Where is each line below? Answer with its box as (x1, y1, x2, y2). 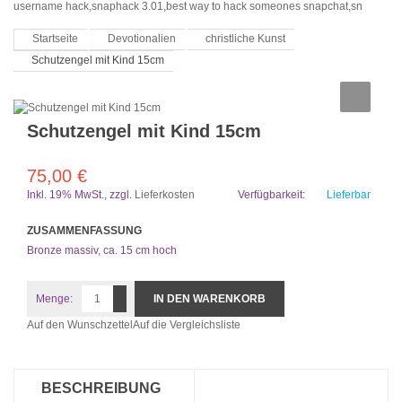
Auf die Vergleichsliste (133, 318, 240, 331)
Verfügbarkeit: (238, 188, 308, 201)
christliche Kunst (205, 32, 285, 46)
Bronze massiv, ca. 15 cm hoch (27, 243, 177, 257)
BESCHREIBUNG (41, 380, 161, 396)
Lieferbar (327, 188, 371, 201)
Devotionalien (108, 32, 176, 46)
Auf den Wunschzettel (27, 318, 133, 331)
